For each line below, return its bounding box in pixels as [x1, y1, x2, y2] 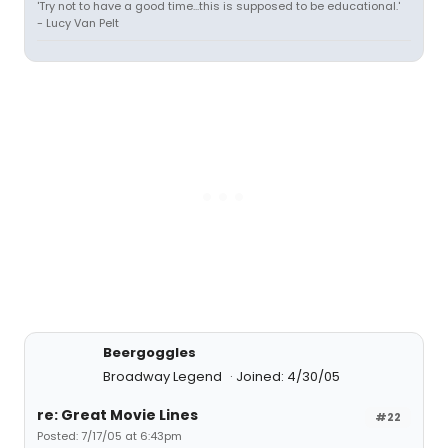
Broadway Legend [103, 367, 225, 386]
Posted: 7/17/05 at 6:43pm [37, 428, 182, 444]
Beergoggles [103, 343, 196, 362]
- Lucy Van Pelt [37, 15, 119, 31]
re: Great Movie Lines [37, 405, 198, 425]
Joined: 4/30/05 [236, 367, 340, 386]
